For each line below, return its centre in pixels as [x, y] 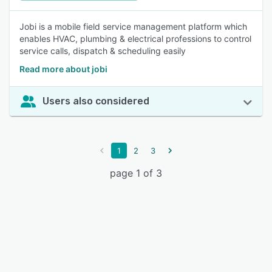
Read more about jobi [63, 69]
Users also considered [96, 101]
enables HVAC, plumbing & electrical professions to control [135, 39]
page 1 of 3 [136, 173]
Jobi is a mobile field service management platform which [133, 26]
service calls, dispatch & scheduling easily [103, 51]
